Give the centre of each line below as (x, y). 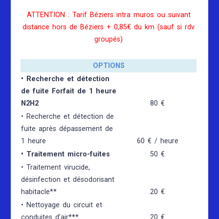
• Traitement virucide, (56, 167)
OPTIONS (109, 66)
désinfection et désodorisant (68, 179)
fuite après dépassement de (67, 129)
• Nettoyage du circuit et (62, 205)
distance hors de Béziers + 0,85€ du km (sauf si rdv (109, 27)
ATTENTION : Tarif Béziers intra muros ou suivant (109, 15)
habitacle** (39, 192)
